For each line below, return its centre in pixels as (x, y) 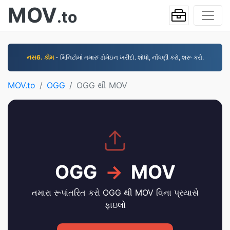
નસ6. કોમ (40, 57)
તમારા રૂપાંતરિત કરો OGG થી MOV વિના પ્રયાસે (115, 193)
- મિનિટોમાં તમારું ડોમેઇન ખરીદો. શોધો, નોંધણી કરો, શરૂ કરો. (129, 57)
